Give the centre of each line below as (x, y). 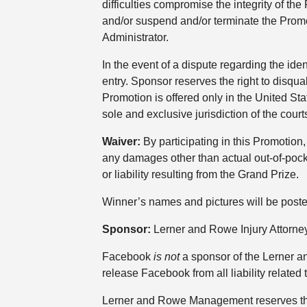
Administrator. (135, 38)
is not (166, 257)
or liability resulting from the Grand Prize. (200, 175)
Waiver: (122, 142)
